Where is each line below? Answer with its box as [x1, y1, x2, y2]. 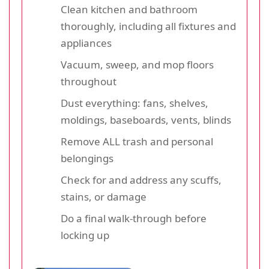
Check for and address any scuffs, [61, 172, 222, 187]
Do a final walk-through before [61, 211, 207, 225]
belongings [61, 151, 113, 165]
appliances [61, 35, 112, 50]
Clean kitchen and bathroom [61, 2, 198, 16]
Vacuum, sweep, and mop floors [61, 57, 214, 71]
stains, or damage [61, 189, 147, 204]
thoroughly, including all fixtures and [61, 19, 236, 33]
